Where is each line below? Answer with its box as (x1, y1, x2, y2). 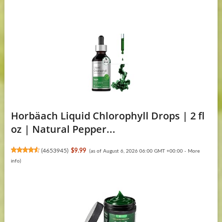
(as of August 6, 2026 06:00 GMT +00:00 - (89, 149, 188, 154)
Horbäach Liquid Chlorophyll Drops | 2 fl (10, 109, 205, 123)
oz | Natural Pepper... (10, 122, 115, 136)
